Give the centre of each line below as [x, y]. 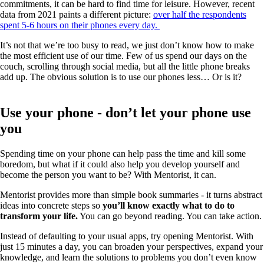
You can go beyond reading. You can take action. [170, 216]
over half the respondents [200, 14]
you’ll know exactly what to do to [169, 205]
